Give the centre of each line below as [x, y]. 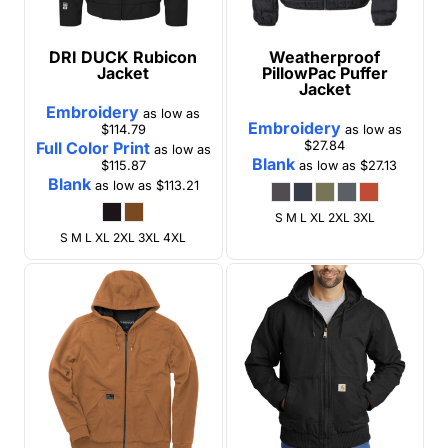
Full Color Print [92, 148]
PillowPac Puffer [324, 73]
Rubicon [165, 57]
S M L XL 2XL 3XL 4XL [123, 238]
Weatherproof [325, 57]
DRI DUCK [89, 57]
